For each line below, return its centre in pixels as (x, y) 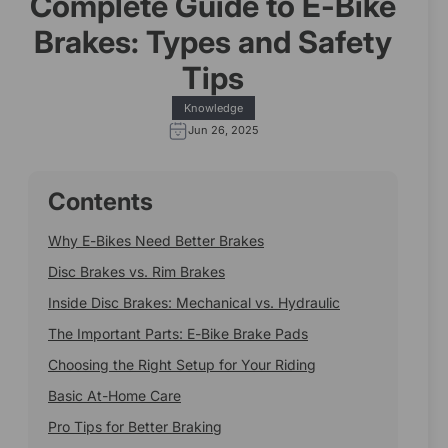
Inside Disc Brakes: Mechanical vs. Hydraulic (194, 303)
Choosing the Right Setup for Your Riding (182, 365)
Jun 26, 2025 (223, 130)
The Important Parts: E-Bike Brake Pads (178, 334)
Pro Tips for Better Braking (135, 427)
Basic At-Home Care (114, 396)
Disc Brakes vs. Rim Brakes (136, 272)
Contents (100, 202)
